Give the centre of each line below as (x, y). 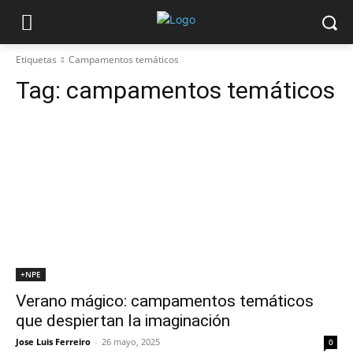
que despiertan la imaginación (123, 321)
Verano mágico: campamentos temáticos (165, 301)
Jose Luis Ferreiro (53, 342)
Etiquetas (36, 59)
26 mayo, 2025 (131, 342)
